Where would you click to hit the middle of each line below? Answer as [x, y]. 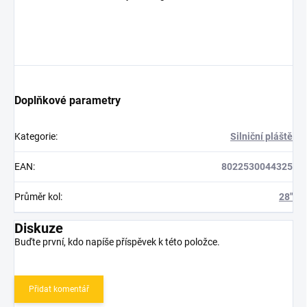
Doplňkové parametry [67, 101]
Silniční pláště [261, 137]
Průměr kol [37, 197]
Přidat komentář [59, 290]
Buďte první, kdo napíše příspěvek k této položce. [117, 242]
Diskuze [39, 229]
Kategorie [35, 137]
